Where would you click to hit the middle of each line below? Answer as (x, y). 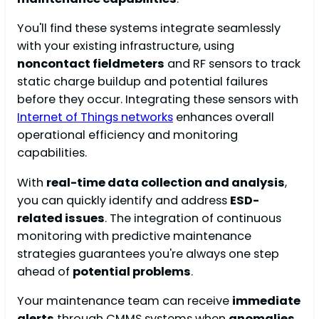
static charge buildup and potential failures (142, 82)
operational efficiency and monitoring (127, 135)
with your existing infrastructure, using (126, 46)
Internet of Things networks (95, 117)
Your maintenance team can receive (125, 301)
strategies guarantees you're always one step (148, 253)
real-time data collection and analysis (166, 182)
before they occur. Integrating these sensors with (158, 100)
